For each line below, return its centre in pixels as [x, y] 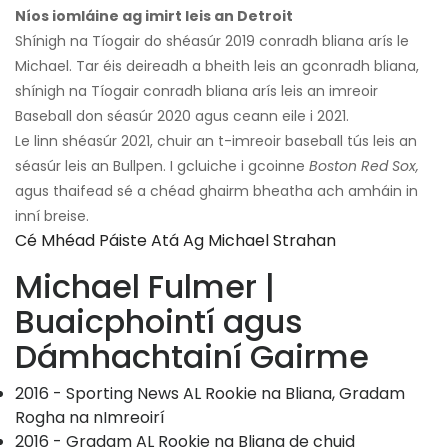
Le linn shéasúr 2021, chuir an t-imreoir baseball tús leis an [216, 141]
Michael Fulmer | [145, 287]
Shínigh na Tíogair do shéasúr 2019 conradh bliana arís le [212, 41]
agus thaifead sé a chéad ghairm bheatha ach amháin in [216, 191]
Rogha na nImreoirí [90, 418]
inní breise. [52, 216]
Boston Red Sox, [364, 166]
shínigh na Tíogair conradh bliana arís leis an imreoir [196, 91]
